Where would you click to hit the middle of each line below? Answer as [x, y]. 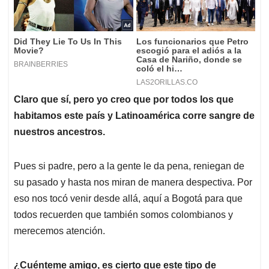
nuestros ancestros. [59, 132]
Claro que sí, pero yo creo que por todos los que [124, 100]
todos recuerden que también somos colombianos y [123, 215]
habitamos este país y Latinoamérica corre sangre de [134, 116]
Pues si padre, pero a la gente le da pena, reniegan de [129, 166]
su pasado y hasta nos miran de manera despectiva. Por [133, 183]
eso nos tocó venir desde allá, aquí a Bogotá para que [128, 199]
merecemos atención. [59, 231]
